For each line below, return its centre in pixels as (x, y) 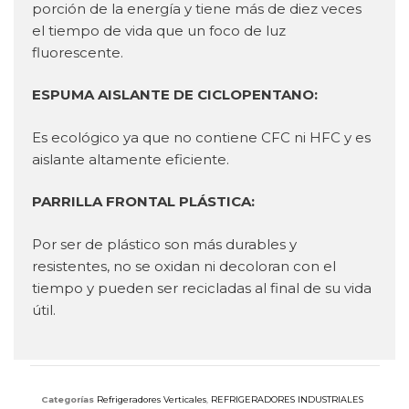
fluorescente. (78, 52)
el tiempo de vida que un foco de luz (159, 30)
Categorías (68, 400)
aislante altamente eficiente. (131, 159)
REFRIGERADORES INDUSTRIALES (287, 400)
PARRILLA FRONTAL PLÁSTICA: (143, 202)
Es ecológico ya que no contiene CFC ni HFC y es (201, 137)
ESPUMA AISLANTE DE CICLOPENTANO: (175, 95)
